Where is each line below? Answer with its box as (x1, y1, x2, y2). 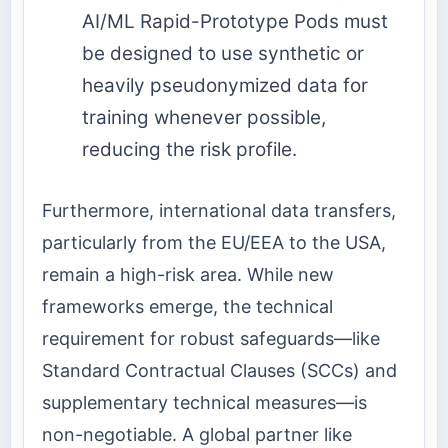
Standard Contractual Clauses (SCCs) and (42, 359, 397, 381)
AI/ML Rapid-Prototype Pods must (82, 10, 388, 34)
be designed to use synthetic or (82, 42, 364, 66)
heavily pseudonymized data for (82, 74, 368, 98)
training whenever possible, (82, 106, 326, 130)
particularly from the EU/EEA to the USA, (42, 231, 386, 253)
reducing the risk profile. (82, 138, 297, 162)
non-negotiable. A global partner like (42, 423, 352, 445)
